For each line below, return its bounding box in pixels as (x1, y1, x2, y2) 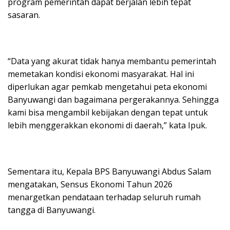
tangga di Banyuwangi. (8, 204, 95, 216)
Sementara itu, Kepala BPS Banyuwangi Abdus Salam (8, 165, 211, 177)
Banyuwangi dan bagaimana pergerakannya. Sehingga (8, 93, 219, 105)
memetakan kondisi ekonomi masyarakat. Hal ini (8, 68, 194, 80)
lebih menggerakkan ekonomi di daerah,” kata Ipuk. (8, 119, 207, 131)
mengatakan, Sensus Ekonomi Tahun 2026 (8, 178, 172, 190)
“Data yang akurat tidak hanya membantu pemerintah (8, 55, 216, 67)
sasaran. (8, 9, 40, 21)
